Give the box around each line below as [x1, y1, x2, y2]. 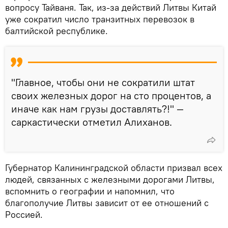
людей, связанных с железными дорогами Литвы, [5, 173, 215, 185]
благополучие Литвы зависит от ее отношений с [5, 196, 209, 209]
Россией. [5, 208, 43, 220]
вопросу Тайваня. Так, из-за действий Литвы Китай [5, 1, 216, 13]
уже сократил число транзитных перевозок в [5, 13, 194, 25]
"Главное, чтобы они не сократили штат [11, 75, 195, 89]
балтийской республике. [5, 24, 108, 37]
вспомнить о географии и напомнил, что [5, 185, 175, 197]
